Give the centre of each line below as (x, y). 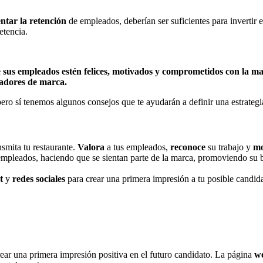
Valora (91, 147)
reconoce (188, 147)
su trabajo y (229, 147)
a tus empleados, (137, 147)
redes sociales (39, 179)
